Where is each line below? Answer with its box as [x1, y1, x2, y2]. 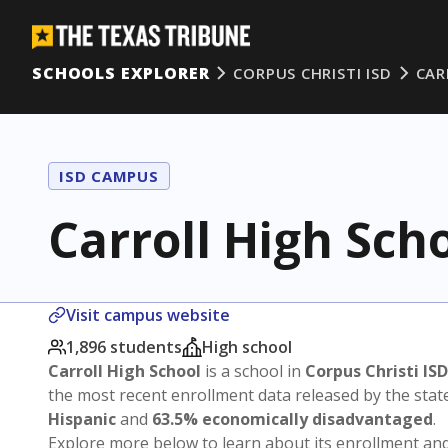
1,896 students [66, 336, 182, 358]
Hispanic [48, 408, 116, 430]
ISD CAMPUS [59, 166, 159, 186]
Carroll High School [48, 360, 201, 382]
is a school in [201, 360, 305, 382]
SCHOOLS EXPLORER [32, 62, 210, 84]
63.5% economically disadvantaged [152, 408, 433, 430]
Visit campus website [66, 304, 230, 326]
